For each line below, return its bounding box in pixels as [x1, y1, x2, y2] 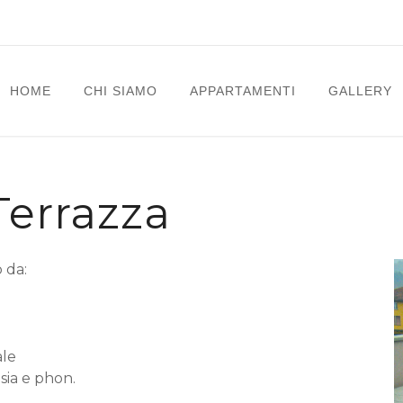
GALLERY [328, 84, 392, 98]
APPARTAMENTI [190, 84, 296, 98]
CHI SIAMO [84, 84, 157, 98]
